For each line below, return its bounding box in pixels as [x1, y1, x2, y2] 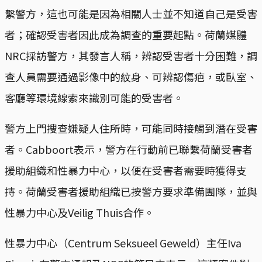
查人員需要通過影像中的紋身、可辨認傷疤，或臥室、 [5, 69, 257, 85]
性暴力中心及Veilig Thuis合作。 [5, 205, 154, 220]
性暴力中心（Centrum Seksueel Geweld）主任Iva [5, 235, 242, 251]
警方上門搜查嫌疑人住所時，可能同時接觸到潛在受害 [5, 120, 257, 136]
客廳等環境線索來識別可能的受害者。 [5, 90, 184, 106]
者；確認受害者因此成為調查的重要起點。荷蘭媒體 [5, 27, 247, 43]
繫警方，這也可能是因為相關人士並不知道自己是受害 [5, 6, 257, 22]
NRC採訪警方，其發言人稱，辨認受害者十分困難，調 [5, 48, 257, 64]
